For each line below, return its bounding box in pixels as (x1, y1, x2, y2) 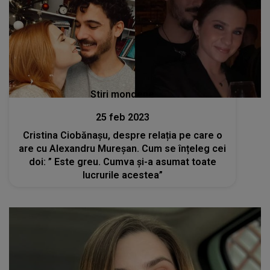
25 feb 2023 (95, 111, 149, 123)
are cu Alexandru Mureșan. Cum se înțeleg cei (19, 142, 227, 154)
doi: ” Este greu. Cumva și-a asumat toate (28, 155, 216, 168)
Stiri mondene (90, 88, 155, 100)
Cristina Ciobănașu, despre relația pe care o (22, 129, 222, 141)
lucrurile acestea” (82, 169, 163, 181)
